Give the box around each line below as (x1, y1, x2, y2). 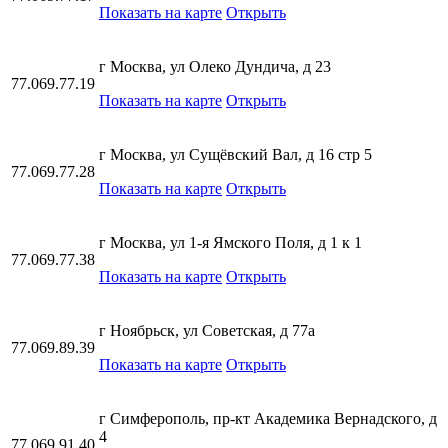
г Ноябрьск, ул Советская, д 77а (99, 322, 315, 339)
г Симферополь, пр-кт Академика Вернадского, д (99, 410, 437, 427)
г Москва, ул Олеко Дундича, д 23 (99, 58, 331, 75)
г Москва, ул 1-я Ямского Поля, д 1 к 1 (99, 234, 362, 251)
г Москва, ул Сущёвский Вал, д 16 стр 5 (99, 146, 372, 163)
